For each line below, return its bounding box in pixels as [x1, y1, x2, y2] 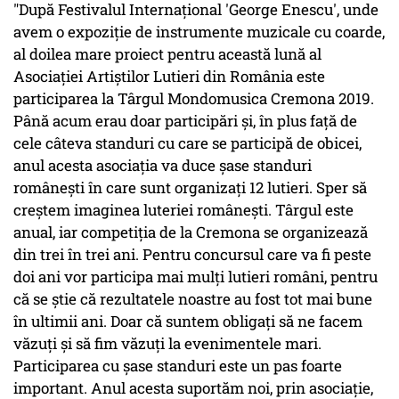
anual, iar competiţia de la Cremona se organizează [13, 222, 368, 243]
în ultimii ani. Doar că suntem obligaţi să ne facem [13, 311, 362, 332]
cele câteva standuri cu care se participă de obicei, [13, 133, 362, 154]
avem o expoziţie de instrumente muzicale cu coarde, [13, 21, 385, 43]
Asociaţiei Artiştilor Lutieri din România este [13, 66, 325, 87]
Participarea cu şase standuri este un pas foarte [13, 355, 342, 377]
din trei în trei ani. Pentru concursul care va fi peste [13, 244, 371, 265]
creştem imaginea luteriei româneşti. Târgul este [13, 199, 354, 221]
